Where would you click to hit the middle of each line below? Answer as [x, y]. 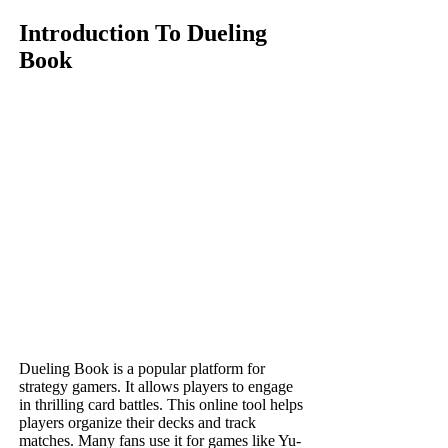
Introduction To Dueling [143, 33]
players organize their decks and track [138, 423]
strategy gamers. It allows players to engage [156, 387]
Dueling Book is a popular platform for [142, 369]
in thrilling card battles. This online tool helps [161, 405]
